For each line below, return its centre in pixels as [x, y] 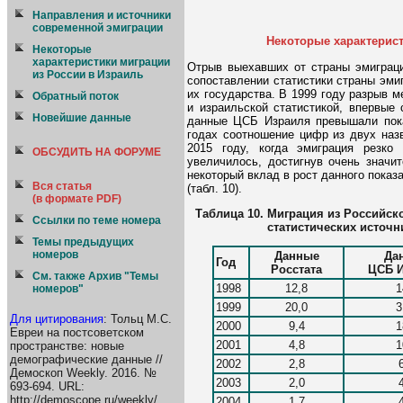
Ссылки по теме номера [97, 220]
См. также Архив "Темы [95, 276]
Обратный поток [76, 96]
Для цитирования [57, 319]
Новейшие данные [82, 118]
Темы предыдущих [83, 242]
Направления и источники [102, 15]
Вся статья [62, 186]
